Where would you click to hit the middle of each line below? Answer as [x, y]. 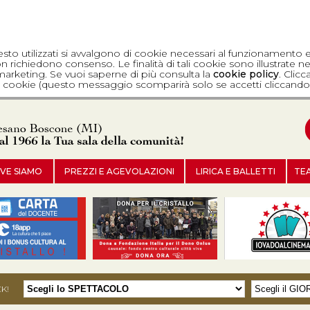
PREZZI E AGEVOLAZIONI [119, 171]
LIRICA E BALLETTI [236, 171]
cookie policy [246, 74]
